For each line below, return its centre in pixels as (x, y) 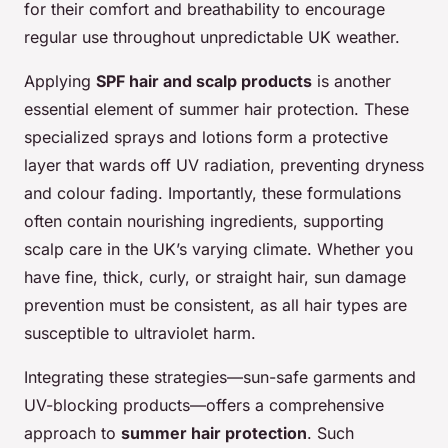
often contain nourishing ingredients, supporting (204, 220)
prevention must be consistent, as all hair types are (215, 304)
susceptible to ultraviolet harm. (140, 332)
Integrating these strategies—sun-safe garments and (220, 376)
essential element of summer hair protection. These (216, 108)
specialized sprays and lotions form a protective (206, 136)
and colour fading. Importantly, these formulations (212, 192)
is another (351, 80)
